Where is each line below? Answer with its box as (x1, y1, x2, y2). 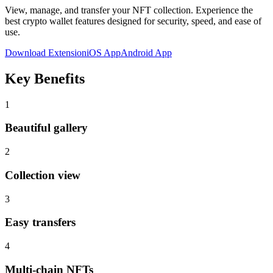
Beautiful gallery (5, 121, 88, 135)
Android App (121, 47, 172, 58)
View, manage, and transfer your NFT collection (5, 4, 191, 15)
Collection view (5, 168, 80, 182)
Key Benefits (5, 70, 85, 87)
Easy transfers (5, 216, 76, 229)
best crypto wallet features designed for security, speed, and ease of (5, 15, 261, 26)
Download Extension (5, 47, 87, 58)
